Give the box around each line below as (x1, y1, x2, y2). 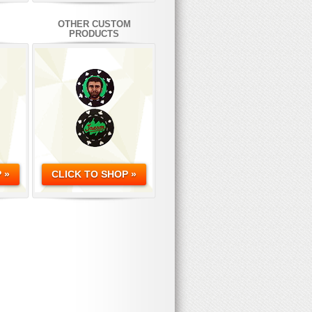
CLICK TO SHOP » (52, 169, 136, 180)
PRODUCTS (69, 29, 119, 39)
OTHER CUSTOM (57, 19, 131, 29)
